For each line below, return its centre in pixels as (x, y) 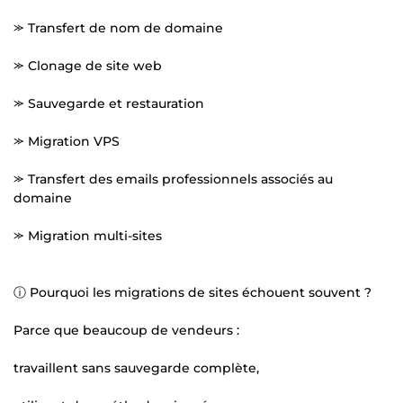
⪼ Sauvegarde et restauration (109, 103)
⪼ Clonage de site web (88, 65)
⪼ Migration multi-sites (88, 235)
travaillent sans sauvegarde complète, (136, 367)
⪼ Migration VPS (67, 141)
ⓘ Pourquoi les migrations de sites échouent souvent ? (193, 292)
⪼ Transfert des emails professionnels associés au (173, 179)
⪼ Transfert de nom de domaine (118, 27)
